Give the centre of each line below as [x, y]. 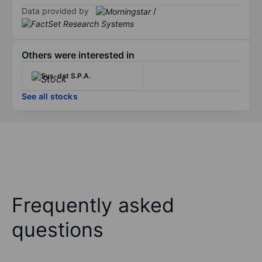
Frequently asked [93, 205]
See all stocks [50, 96]
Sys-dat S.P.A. [66, 76]
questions [58, 230]
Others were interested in [78, 55]
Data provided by [55, 11]
